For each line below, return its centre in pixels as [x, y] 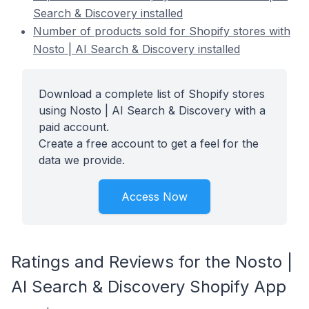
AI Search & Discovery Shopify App [149, 287]
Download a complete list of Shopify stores [152, 94]
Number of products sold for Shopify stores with [162, 31]
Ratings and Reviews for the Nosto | [152, 262]
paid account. [74, 127]
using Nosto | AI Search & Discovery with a [152, 110]
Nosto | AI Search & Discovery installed [137, 49]
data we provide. [82, 160]
